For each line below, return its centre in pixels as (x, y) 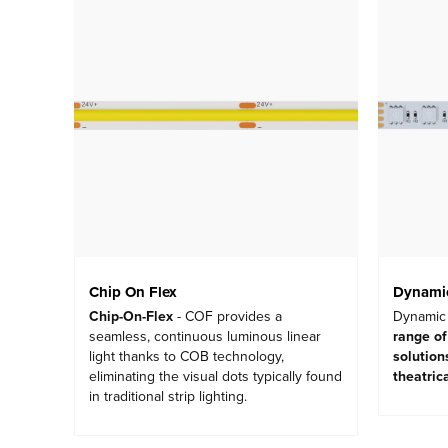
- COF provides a (227, 317)
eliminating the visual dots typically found (215, 377)
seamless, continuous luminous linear (205, 337)
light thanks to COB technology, (186, 357)
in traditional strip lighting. (168, 397)
